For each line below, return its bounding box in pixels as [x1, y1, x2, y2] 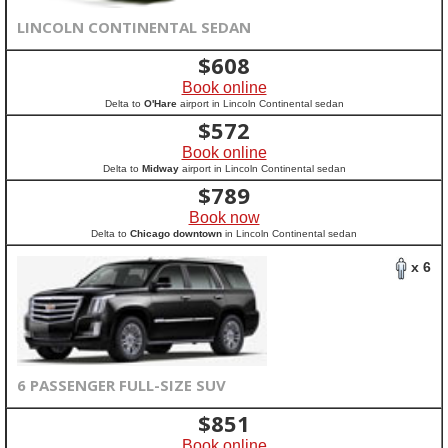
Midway [141, 163, 179, 174]
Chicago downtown [130, 228, 222, 239]
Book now [188, 209, 260, 226]
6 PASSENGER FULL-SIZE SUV [17, 375, 226, 395]
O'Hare [143, 98, 177, 109]
